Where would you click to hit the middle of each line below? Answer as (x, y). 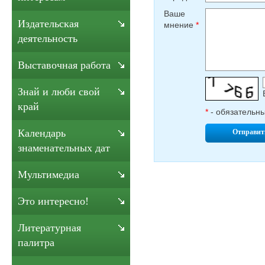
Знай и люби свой (59, 92)
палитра (36, 243)
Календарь (42, 133)
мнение (180, 25)
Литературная (49, 228)
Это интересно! (53, 201)
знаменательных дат (64, 148)
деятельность (48, 38)
